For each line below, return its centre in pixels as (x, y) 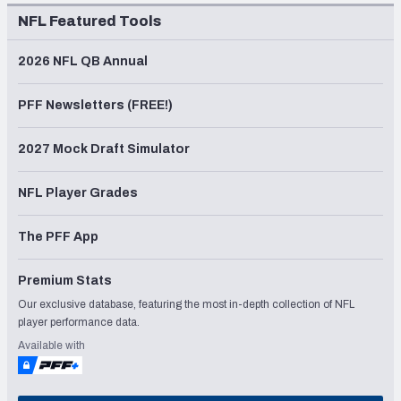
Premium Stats (65, 280)
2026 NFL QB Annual (83, 61)
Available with (51, 345)
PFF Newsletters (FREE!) (95, 105)
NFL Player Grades (78, 192)
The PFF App (58, 236)
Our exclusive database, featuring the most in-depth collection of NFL (186, 304)
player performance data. (79, 322)
